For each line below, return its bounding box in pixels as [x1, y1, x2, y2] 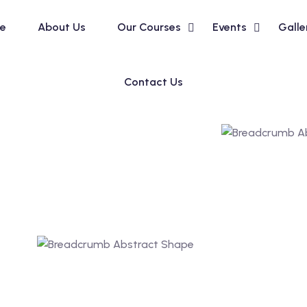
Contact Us [124, 75, 183, 88]
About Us [37, 21, 86, 34]
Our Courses [116, 21, 181, 34]
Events [212, 21, 247, 34]
